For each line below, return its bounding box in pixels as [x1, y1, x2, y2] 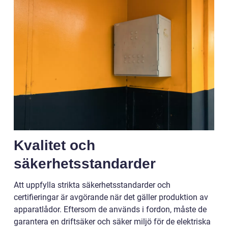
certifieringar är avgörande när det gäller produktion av [14, 192, 208, 202]
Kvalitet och [14, 137, 95, 153]
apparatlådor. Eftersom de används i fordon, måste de [14, 204, 207, 214]
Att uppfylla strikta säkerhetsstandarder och [14, 180, 170, 190]
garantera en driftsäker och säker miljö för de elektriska [14, 216, 211, 226]
